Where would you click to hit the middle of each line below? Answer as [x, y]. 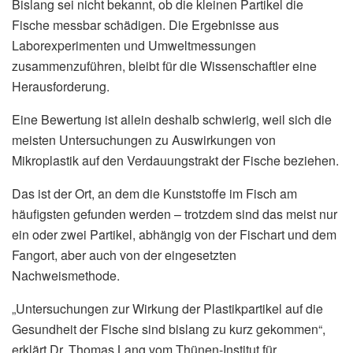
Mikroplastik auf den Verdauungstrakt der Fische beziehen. [175, 161]
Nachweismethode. [66, 276]
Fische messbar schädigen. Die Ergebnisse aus [145, 25]
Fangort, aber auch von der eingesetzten [124, 255]
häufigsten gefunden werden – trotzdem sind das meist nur [175, 214]
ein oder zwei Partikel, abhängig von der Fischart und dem [174, 235]
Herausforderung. [61, 87]
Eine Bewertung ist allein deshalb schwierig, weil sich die [172, 120]
